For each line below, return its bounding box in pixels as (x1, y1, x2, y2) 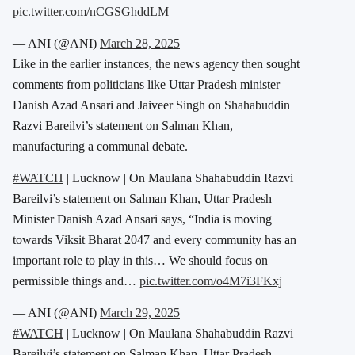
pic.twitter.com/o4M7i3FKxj (139, 273, 282, 288)
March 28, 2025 (100, 36, 180, 50)
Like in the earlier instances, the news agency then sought (13, 56, 300, 71)
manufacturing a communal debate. (13, 139, 188, 153)
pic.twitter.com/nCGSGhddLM (13, 4, 169, 18)
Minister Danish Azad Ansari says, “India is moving (13, 212, 272, 226)
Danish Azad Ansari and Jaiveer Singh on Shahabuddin (13, 97, 290, 112)
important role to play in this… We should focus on (13, 253, 268, 267)
